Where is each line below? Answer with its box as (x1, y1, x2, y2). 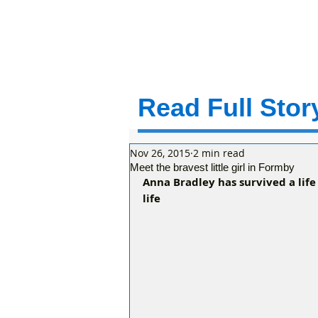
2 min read (193, 146, 245, 160)
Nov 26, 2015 (130, 146, 190, 160)
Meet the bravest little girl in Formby (130, 161, 295, 173)
